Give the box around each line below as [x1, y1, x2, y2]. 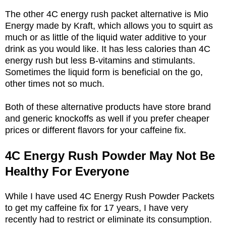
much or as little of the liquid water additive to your [5, 32, 206, 42]
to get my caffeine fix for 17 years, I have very [5, 202, 188, 213]
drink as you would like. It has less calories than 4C [5, 43, 210, 54]
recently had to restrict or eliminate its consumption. [5, 214, 212, 224]
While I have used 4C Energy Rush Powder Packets [5, 191, 214, 201]
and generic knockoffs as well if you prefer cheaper [5, 113, 209, 124]
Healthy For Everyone [5, 164, 133, 178]
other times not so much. [5, 78, 104, 89]
